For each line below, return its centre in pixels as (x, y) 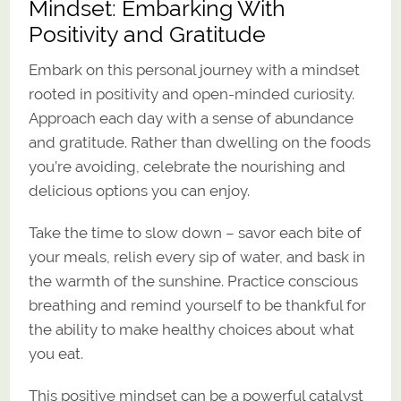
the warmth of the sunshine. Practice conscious (194, 281)
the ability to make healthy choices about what (192, 329)
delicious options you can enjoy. (140, 190)
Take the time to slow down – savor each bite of (196, 232)
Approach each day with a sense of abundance (192, 118)
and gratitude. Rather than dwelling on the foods (200, 142)
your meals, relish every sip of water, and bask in (197, 256)
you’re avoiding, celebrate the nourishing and (188, 166)
